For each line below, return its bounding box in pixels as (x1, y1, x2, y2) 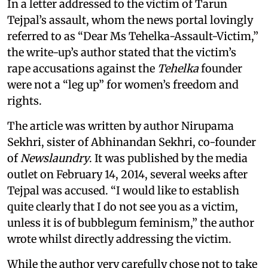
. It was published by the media (89, 151, 248, 165)
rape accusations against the (7, 61, 157, 75)
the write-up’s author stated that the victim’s (7, 45, 236, 59)
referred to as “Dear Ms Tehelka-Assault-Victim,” (7, 29, 258, 43)
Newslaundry (20, 151, 89, 165)
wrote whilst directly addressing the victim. (7, 232, 234, 246)
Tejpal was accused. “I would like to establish (7, 183, 239, 197)
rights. (7, 93, 42, 108)
